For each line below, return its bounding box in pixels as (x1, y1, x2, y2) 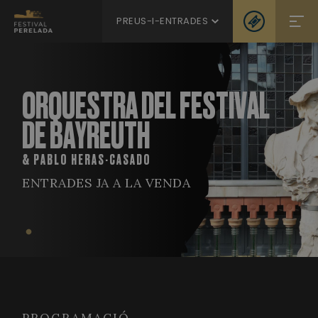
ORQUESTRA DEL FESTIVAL (22, 86, 270, 127)
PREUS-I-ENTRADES (116, 14, 208, 28)
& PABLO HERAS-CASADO (22, 152, 151, 168)
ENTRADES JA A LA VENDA (22, 175, 190, 192)
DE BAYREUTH (22, 116, 150, 157)
